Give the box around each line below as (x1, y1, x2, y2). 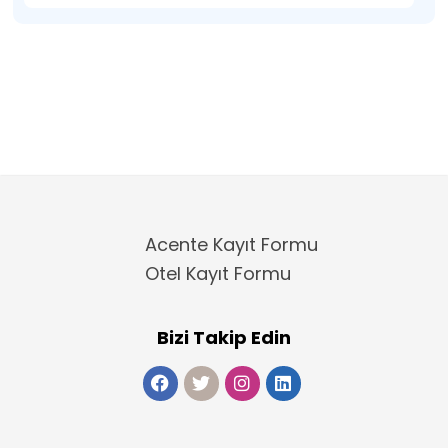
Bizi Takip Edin (157, 324, 291, 350)
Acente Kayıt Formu (145, 231, 318, 257)
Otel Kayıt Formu (145, 260, 291, 286)
